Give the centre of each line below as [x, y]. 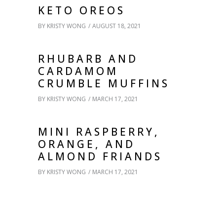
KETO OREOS [82, 10]
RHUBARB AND [88, 58]
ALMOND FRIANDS [100, 156]
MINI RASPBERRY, [99, 131]
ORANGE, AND [87, 144]
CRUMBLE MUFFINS [104, 83]
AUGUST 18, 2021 [117, 26]
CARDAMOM [78, 71]
